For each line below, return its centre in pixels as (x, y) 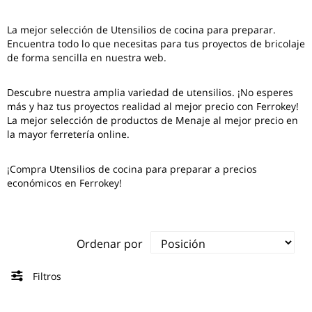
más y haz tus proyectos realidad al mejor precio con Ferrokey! (153, 106)
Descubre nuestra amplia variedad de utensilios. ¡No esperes (150, 92)
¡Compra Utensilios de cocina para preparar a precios (132, 169)
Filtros (46, 276)
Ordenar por (110, 244)
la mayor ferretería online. (68, 134)
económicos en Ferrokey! (64, 183)
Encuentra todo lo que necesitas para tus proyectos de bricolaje (156, 44)
